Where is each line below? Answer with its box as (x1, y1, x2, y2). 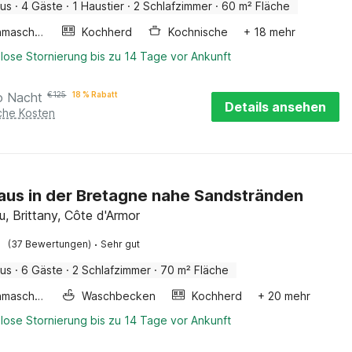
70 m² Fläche (160, 263, 229, 277)
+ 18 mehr (244, 25, 296, 38)
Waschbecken (82, 289, 156, 302)
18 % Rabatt (72, 90, 119, 99)
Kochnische (168, 25, 229, 38)
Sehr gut (101, 238, 141, 250)
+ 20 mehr (258, 289, 311, 302)
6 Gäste (21, 263, 64, 277)
